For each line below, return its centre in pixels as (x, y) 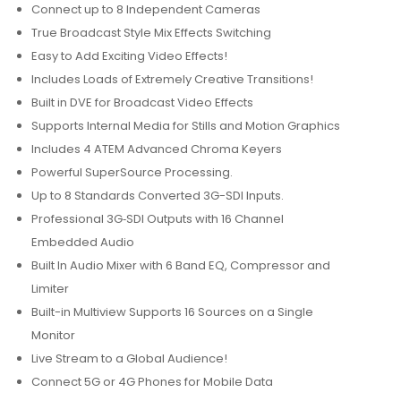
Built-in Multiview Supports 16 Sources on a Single (172, 312)
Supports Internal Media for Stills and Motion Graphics (186, 126)
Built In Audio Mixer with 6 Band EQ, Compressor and (181, 265)
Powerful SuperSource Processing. (132, 172)
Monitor (53, 335)
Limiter (50, 289)
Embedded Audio (83, 242)
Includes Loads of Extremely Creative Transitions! (172, 79)
